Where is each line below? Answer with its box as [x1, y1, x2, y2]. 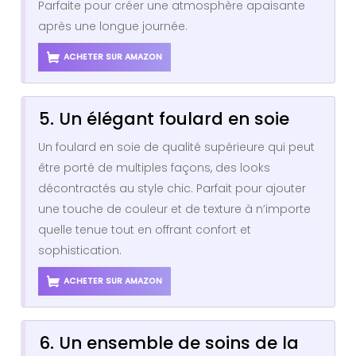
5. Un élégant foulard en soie [39, 107, 289, 131]
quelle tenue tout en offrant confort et [38, 222, 251, 238]
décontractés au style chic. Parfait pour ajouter [38, 180, 306, 197]
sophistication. [38, 242, 122, 259]
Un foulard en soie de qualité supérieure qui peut [38, 139, 315, 156]
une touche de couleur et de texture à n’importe [38, 201, 311, 218]
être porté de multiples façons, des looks [38, 160, 270, 176]
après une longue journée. [38, 18, 188, 35]
